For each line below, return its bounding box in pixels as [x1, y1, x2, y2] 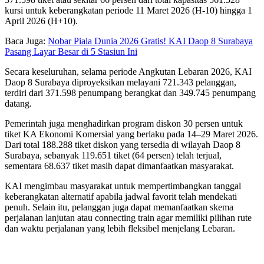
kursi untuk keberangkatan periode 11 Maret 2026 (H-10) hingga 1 [5, 5, 252, 15]
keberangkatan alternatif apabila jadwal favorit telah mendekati [5, 191, 237, 202]
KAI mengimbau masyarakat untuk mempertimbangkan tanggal [5, 180, 241, 191]
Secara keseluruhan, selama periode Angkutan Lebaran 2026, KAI [5, 66, 252, 77]
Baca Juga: [5, 35, 48, 46]
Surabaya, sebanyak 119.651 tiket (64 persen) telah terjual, [5, 150, 222, 160]
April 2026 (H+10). [5, 15, 78, 26]
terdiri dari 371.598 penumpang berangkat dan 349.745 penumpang [5, 87, 256, 98]
